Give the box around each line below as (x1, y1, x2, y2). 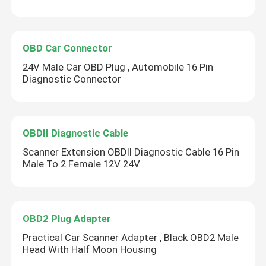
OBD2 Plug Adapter (23, 213, 112, 225)
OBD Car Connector (23, 42, 113, 54)
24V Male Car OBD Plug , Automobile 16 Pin (23, 61, 214, 73)
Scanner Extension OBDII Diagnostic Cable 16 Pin (23, 146, 240, 159)
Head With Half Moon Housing (23, 243, 157, 255)
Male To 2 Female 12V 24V (23, 158, 141, 170)
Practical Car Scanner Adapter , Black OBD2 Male (23, 231, 239, 243)
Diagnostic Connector (23, 72, 122, 85)
